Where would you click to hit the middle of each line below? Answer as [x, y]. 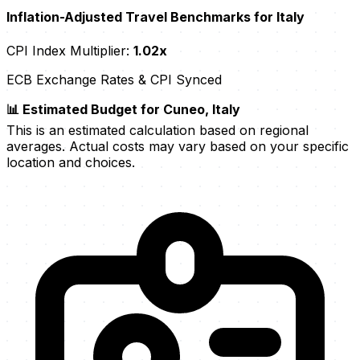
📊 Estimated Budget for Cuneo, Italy [123, 109]
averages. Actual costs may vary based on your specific [178, 146]
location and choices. [71, 162]
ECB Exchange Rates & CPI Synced [114, 79]
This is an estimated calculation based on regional [157, 130]
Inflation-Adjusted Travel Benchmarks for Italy [155, 17]
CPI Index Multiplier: [70, 50]
